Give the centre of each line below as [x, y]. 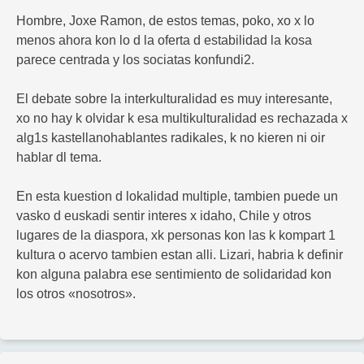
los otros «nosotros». [76, 294]
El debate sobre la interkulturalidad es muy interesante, [174, 99]
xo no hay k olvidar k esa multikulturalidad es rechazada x [182, 119]
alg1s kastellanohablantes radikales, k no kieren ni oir [171, 138]
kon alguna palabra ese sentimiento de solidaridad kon [174, 275]
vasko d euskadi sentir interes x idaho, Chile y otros [164, 216]
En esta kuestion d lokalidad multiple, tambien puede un [177, 197]
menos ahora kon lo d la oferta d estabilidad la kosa [164, 41]
